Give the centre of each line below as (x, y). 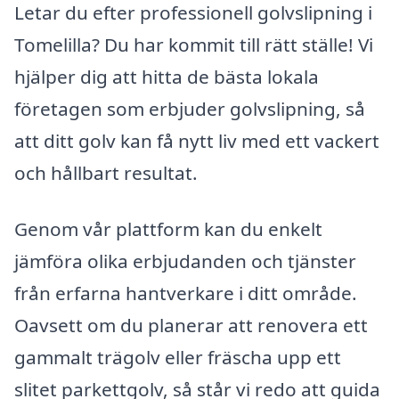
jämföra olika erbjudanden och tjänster (185, 261)
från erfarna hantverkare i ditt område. (186, 293)
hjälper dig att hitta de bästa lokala (167, 76)
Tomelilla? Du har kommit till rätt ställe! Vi (194, 44)
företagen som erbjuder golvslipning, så (190, 108)
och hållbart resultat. (106, 172)
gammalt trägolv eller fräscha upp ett (178, 358)
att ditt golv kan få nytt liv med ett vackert (197, 140)
